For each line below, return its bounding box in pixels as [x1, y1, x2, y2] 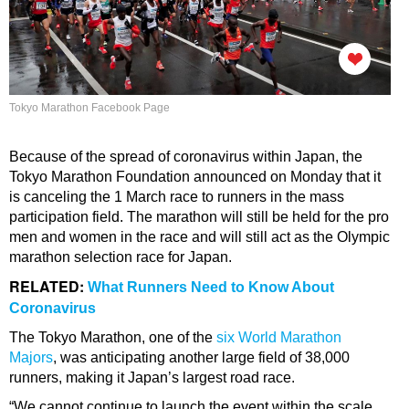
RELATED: [9, 276, 88, 298]
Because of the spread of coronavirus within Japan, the [9, 149, 362, 165]
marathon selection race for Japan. [9, 249, 232, 266]
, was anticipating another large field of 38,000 [53, 350, 350, 366]
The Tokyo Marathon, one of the [9, 330, 216, 346]
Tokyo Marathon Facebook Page [9, 101, 170, 115]
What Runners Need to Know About [88, 279, 334, 296]
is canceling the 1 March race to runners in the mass [9, 189, 344, 205]
